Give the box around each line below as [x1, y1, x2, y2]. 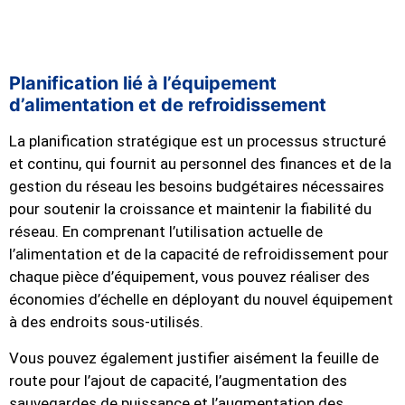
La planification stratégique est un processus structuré [9, 132, 386, 151]
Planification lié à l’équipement [9, 72, 277, 95]
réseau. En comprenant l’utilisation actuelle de [9, 222, 323, 241]
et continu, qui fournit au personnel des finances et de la [9, 155, 391, 174]
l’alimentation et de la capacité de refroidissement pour [9, 245, 389, 264]
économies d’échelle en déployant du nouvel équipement [9, 290, 393, 309]
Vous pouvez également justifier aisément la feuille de [9, 348, 379, 367]
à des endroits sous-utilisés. [9, 313, 203, 332]
